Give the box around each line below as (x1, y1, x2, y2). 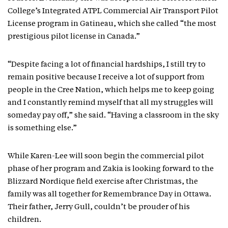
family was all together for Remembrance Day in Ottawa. (8, 191, 211, 199)
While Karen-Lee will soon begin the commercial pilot (8, 153, 204, 161)
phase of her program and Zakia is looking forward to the (8, 165, 214, 174)
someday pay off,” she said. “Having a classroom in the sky (8, 112, 219, 120)
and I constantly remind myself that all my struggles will (8, 99, 213, 107)
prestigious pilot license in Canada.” (8, 33, 140, 41)
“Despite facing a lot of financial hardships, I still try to (8, 61, 206, 69)
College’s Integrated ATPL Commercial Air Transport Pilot (8, 8, 218, 16)
